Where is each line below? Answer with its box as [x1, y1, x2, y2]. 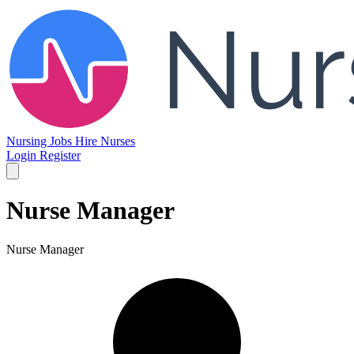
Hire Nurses [75, 134, 135, 148]
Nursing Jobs [6, 134, 75, 148]
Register [40, 149, 81, 162]
